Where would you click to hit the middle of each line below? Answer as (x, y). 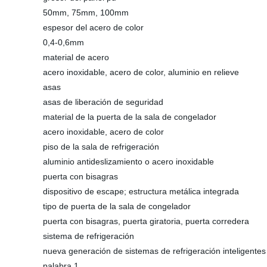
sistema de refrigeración (89, 236)
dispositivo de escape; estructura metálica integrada (141, 191)
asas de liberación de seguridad (103, 102)
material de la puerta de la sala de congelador (130, 117)
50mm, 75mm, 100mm (86, 13)
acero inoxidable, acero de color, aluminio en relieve (141, 72)
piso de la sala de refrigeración (101, 147)
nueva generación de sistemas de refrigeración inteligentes (154, 251)
